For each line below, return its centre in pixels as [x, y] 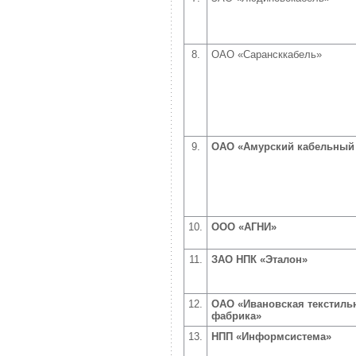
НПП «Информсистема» [271, 337]
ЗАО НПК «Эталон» [259, 259]
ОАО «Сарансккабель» [267, 54]
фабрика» [236, 316]
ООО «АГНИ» [244, 227]
